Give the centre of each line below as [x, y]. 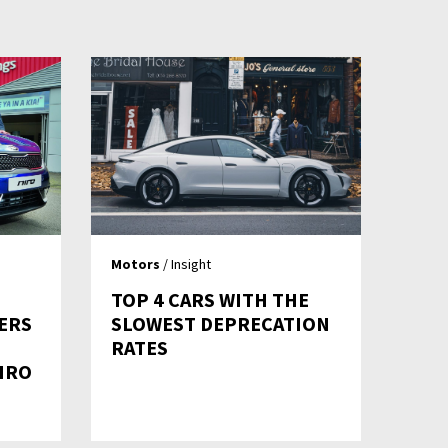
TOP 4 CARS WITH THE [210, 300]
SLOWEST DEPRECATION [220, 324]
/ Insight [185, 264]
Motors [135, 264]
